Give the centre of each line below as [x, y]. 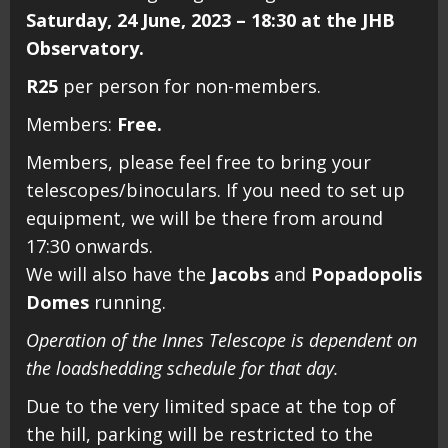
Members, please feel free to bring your [198, 162]
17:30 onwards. [89, 246]
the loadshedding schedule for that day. [182, 368]
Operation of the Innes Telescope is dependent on [221, 340]
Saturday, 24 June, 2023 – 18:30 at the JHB [210, 20]
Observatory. [85, 48]
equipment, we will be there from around [204, 218]
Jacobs [240, 274]
